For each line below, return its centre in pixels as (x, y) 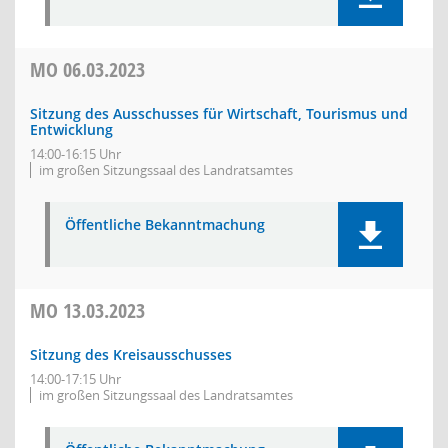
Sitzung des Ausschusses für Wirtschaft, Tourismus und (219, 113)
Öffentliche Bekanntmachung (165, 224)
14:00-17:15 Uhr (75, 379)
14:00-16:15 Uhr (75, 154)
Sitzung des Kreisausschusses (131, 354)
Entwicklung (71, 129)
